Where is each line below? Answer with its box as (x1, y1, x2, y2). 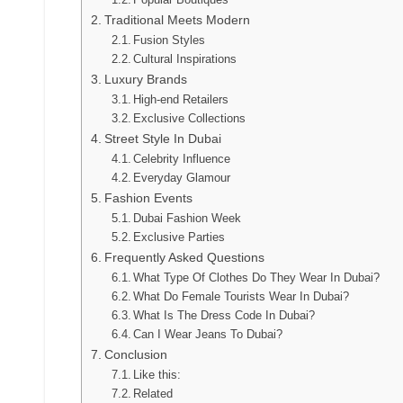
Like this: (133, 367, 182, 381)
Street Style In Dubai (103, 130, 221, 146)
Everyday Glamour (133, 170, 231, 184)
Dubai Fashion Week (133, 210, 242, 225)
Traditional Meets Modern (103, 12, 250, 27)
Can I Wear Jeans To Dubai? (133, 327, 283, 341)
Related (133, 386, 174, 400)
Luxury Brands (103, 71, 187, 86)
